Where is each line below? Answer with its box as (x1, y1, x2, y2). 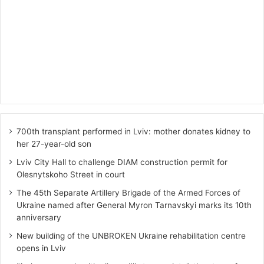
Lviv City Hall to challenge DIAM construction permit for (16, 157, 227, 167)
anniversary (16, 213, 61, 223)
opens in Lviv (16, 243, 66, 253)
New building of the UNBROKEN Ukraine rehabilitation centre (16, 231, 246, 241)
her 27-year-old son (16, 139, 91, 149)
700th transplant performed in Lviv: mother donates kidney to (16, 127, 250, 137)
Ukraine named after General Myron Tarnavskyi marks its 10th (16, 200, 252, 210)
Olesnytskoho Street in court (16, 170, 125, 180)
